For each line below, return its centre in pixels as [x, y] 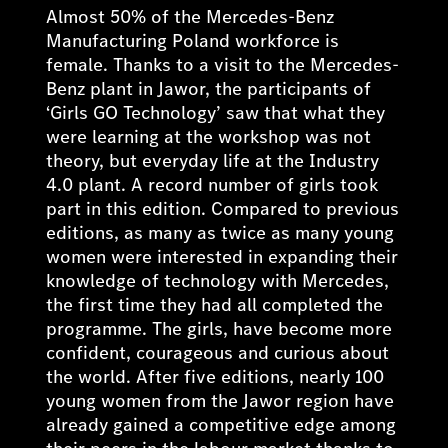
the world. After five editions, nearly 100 [215, 376]
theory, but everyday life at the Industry [213, 160]
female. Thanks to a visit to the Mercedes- [223, 64]
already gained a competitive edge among [221, 424]
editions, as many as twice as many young [220, 232]
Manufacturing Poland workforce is [193, 40]
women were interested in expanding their [222, 256]
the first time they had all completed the [215, 304]
